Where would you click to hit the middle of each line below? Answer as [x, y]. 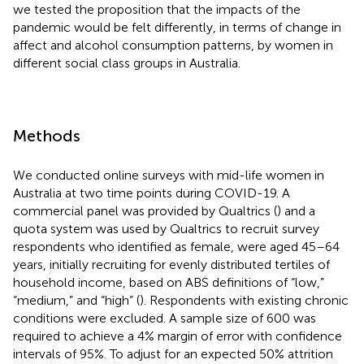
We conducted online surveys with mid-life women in [169, 175]
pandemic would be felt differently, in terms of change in [177, 27]
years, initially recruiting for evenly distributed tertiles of [171, 264]
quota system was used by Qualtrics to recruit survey [166, 228]
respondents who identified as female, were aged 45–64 [176, 246]
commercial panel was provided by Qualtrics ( [145, 210]
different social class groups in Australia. [127, 63]
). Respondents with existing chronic [244, 300]
